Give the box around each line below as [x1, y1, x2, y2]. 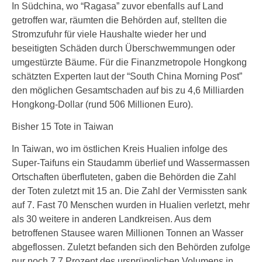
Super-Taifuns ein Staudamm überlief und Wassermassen [12, 158, 250, 168]
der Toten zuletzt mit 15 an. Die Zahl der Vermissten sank [12, 186, 247, 196]
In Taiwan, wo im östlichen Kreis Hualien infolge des [12, 144, 227, 154]
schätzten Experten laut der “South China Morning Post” [12, 71, 242, 81]
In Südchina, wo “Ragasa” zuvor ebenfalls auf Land [12, 1, 223, 11]
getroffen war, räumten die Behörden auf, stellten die [12, 15, 227, 25]
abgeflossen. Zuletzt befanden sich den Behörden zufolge [12, 242, 250, 252]
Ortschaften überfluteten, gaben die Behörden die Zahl [12, 172, 236, 182]
